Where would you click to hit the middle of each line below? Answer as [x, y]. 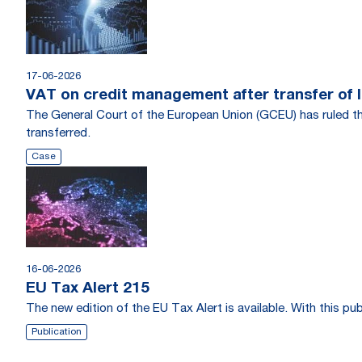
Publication [57, 332]
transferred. [58, 134]
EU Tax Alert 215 [88, 289]
